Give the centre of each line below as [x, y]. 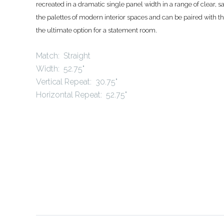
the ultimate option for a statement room [96, 30]
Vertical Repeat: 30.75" [77, 82]
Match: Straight [65, 56]
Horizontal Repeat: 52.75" [81, 95]
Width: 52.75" [60, 69]
